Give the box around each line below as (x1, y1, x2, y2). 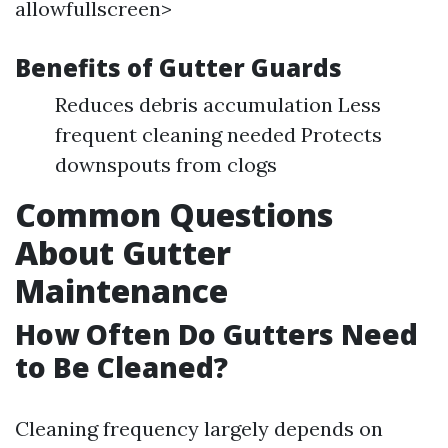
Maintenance (15, 269, 228, 312)
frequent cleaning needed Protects (55, 122, 382, 147)
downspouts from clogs (55, 152, 277, 177)
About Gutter (15, 231, 231, 274)
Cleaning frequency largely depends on (15, 416, 383, 441)
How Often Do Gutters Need (15, 315, 418, 353)
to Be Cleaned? (15, 348, 228, 386)
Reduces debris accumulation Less (55, 92, 381, 117)
